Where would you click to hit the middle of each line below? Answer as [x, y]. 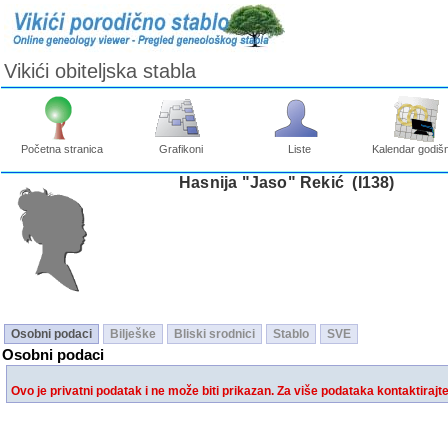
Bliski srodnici [214, 334]
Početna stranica [61, 149]
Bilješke [133, 334]
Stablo [291, 334]
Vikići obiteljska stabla [100, 71]
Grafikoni [180, 149]
